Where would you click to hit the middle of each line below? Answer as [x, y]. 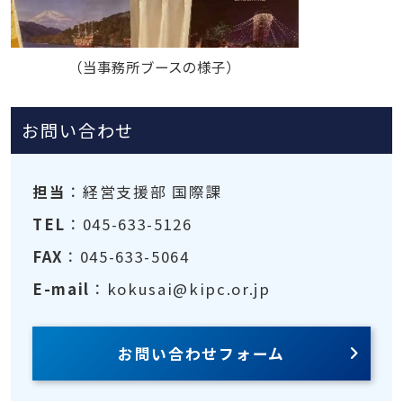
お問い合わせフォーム [201, 353]
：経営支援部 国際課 [144, 191]
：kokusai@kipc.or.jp [180, 288]
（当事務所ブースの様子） [155, 66]
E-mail [61, 288]
